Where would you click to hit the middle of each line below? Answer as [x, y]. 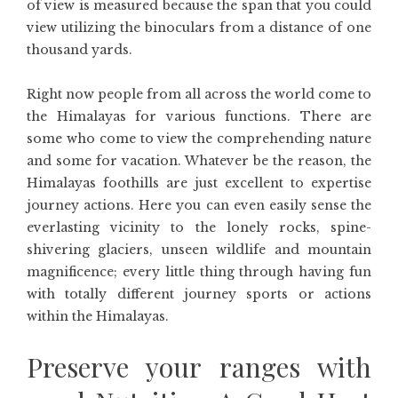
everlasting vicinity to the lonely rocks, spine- [199, 228]
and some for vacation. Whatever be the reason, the [199, 161]
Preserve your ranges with [199, 367]
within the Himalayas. [98, 317]
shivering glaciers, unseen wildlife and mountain [199, 250]
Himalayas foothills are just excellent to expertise [199, 183]
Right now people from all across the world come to [199, 95]
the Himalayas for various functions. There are [199, 117]
